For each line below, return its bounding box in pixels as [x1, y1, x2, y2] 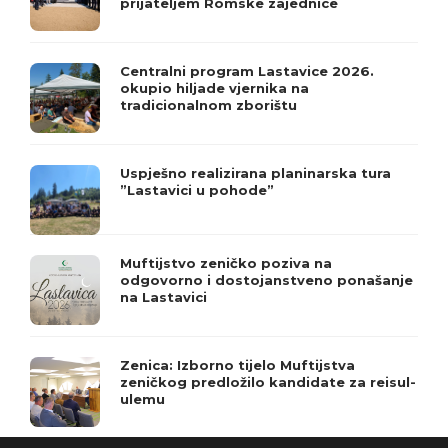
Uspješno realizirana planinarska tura [120, 165, 391, 182]
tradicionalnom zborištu [120, 97, 297, 114]
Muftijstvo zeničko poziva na [120, 255, 332, 272]
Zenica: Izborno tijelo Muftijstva [120, 357, 355, 374]
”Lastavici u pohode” [120, 182, 274, 199]
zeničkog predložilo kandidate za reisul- [120, 374, 416, 391]
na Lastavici [120, 289, 207, 306]
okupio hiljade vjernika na [120, 80, 309, 97]
